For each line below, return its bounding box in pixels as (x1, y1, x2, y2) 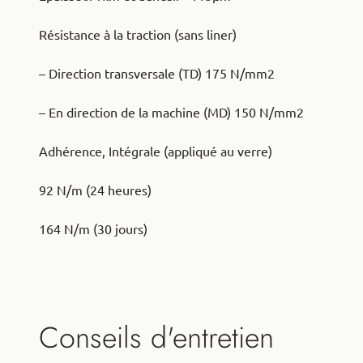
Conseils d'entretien (39, 315, 274, 359)
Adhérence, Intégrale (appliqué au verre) (39, 143, 272, 159)
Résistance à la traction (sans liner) (39, 27, 237, 42)
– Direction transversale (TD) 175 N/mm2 (39, 66, 275, 81)
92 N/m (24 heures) (39, 182, 152, 198)
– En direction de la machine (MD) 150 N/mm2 (39, 105, 304, 120)
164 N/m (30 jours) (39, 221, 147, 237)
